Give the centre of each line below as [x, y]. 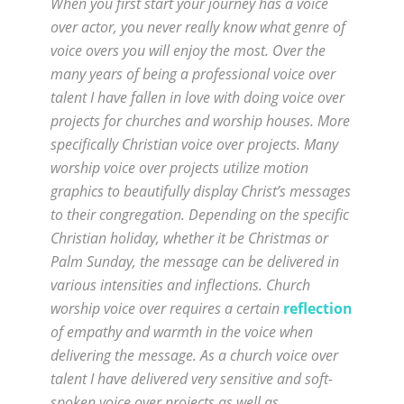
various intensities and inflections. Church [180, 285]
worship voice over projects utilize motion [179, 167]
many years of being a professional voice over [193, 73]
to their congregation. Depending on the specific [200, 214]
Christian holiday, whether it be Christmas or [189, 238]
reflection [318, 308]
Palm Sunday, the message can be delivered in [195, 261]
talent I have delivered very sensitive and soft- [192, 378]
